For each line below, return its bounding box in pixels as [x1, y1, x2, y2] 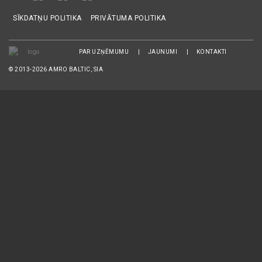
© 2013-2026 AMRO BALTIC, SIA [9, 66, 103, 73]
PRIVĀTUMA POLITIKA [90, 14, 166, 23]
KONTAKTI [196, 49, 227, 56]
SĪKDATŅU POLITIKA [13, 14, 82, 23]
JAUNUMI [147, 49, 177, 56]
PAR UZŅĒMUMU [79, 49, 129, 56]
